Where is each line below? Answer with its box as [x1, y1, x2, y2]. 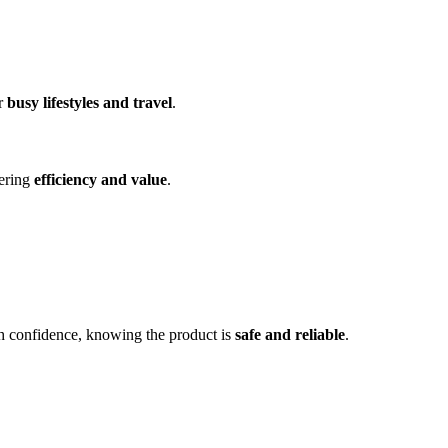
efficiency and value [34, 171, 167, 189]
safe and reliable [235, 326, 345, 344]
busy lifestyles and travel [7, 93, 172, 111]
